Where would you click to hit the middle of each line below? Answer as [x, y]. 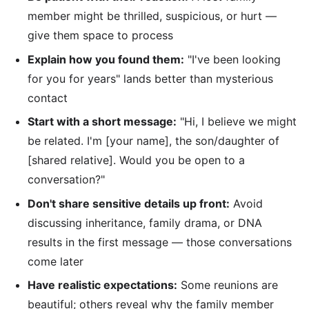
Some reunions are [228, 285]
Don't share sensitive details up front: [129, 203]
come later [56, 261]
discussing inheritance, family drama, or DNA [145, 222]
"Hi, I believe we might [237, 122]
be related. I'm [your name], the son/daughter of [153, 141]
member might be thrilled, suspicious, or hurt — [152, 16]
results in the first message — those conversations [160, 242]
